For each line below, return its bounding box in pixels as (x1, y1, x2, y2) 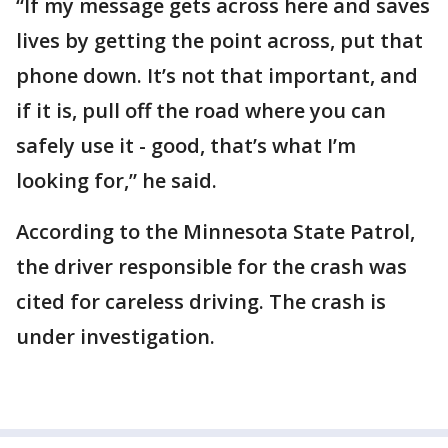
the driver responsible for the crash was (16, 253, 407, 281)
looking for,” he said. (16, 167, 217, 195)
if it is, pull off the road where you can (16, 97, 386, 125)
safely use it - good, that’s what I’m (16, 132, 356, 160)
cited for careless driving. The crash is (16, 288, 386, 316)
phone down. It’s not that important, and (16, 62, 418, 90)
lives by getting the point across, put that (16, 27, 423, 55)
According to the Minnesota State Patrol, (16, 218, 415, 246)
